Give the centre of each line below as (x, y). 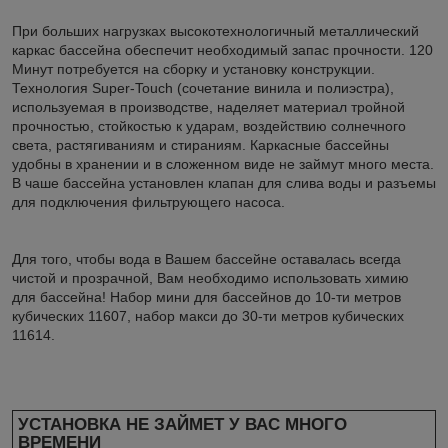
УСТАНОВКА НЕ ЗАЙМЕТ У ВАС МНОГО (182, 424)
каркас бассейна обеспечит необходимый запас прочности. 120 (222, 49)
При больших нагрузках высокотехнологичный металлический (215, 30)
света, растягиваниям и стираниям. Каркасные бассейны (200, 144)
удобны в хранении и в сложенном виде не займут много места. (223, 163)
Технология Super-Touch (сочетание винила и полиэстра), (203, 87)
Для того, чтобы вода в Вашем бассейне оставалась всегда (206, 258)
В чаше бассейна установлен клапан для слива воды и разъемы (224, 182)
